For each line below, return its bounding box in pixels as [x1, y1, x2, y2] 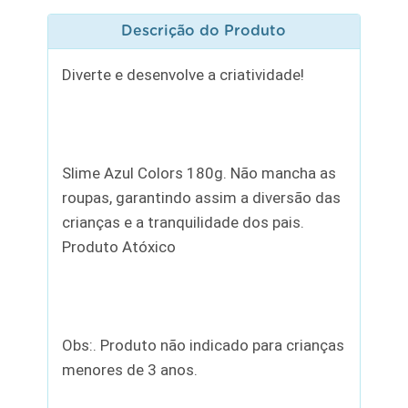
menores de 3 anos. [62, 360, 199, 379]
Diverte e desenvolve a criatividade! [62, 65, 305, 84]
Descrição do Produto [121, 23, 287, 38]
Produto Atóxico [62, 237, 177, 256]
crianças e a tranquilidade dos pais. [62, 212, 305, 231]
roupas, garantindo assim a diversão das [62, 188, 342, 207]
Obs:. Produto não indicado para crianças [62, 335, 345, 354]
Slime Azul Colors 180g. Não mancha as [62, 163, 337, 182]
